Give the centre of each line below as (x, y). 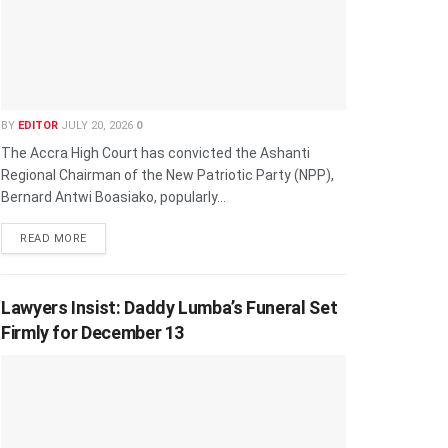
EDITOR (38, 126)
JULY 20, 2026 (95, 126)
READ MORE (53, 239)
